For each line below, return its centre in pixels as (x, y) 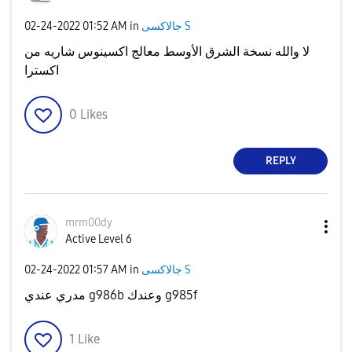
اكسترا (42, 70)
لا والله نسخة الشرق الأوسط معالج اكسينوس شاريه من (167, 51)
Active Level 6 (99, 239)
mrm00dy (89, 222)
